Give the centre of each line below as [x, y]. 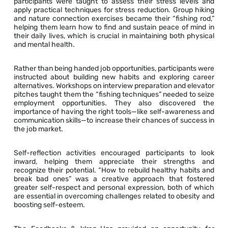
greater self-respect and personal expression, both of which [114, 188]
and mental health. [44, 45]
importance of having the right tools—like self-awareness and [114, 112]
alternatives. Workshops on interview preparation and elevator [114, 86]
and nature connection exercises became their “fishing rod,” [114, 19]
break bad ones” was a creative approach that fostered [114, 179]
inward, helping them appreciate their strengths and [114, 162]
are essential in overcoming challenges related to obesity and [114, 196]
